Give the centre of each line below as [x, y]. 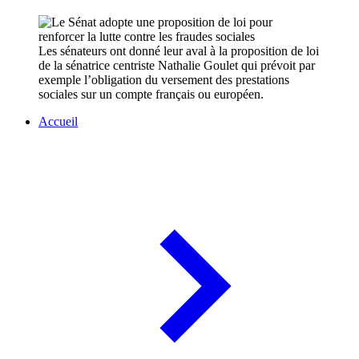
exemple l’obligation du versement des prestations [164, 80]
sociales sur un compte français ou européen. [151, 95]
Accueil [58, 122]
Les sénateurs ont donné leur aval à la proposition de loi [179, 51]
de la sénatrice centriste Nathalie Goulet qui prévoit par [177, 66]
